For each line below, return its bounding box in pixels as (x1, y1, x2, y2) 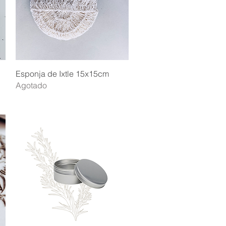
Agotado (15, 80, 47, 91)
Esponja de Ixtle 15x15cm (15, 69, 109, 79)
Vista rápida (52, 68, 92, 78)
